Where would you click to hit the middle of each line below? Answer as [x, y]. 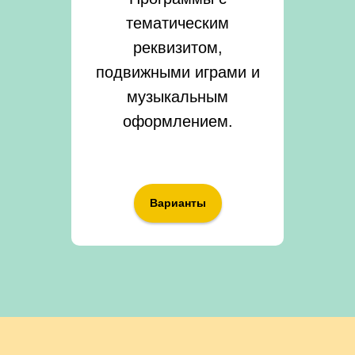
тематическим [177, 23]
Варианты [177, 203]
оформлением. [177, 121]
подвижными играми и [177, 72]
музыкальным [177, 97]
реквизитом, [177, 48]
